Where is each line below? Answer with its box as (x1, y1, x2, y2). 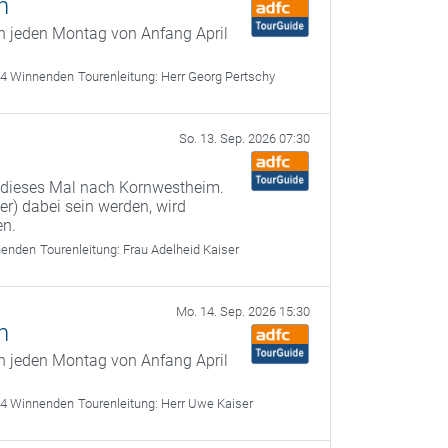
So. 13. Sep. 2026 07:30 (179, 131, 310, 146)
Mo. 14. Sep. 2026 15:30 (176, 304, 310, 319)
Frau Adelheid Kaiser (123, 242, 240, 257)
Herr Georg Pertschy (161, 69, 276, 84)
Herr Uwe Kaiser (161, 396, 254, 411)
